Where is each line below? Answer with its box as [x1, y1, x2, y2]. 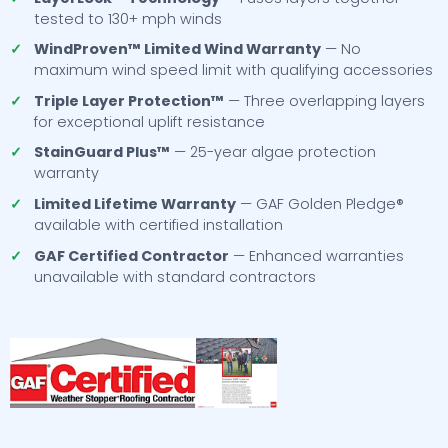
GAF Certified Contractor [34, 245, 229, 266]
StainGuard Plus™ [34, 142, 170, 163]
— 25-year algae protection [170, 142, 376, 163]
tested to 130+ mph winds [34, 8, 222, 29]
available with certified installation [34, 215, 283, 236]
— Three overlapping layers [224, 90, 425, 111]
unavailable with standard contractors [34, 266, 316, 287]
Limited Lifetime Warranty [34, 194, 236, 215]
